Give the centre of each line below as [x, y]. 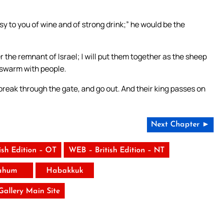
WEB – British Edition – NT [116, 151]
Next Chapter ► [180, 125]
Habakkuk [64, 171]
